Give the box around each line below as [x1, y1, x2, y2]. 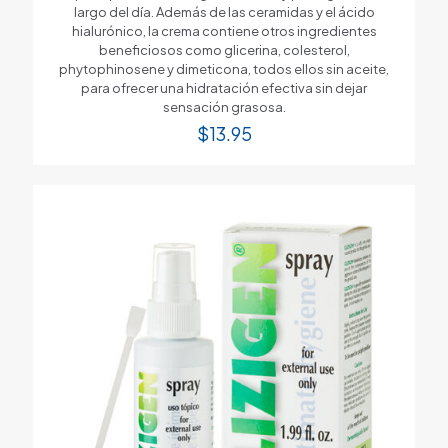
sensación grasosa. [162, 98, 286, 115]
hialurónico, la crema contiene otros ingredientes [71, 22, 377, 39]
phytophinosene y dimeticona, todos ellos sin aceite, [59, 60, 389, 77]
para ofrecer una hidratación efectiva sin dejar [81, 79, 367, 96]
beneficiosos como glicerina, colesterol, [98, 41, 350, 58]
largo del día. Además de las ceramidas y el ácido [73, 3, 375, 20]
